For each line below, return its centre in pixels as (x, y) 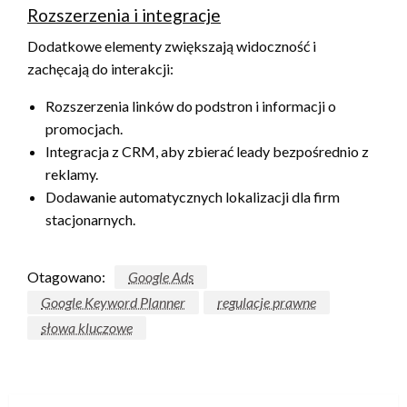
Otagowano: (66, 276)
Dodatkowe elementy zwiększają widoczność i (172, 45)
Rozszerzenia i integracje (124, 15)
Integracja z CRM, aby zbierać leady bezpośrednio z (207, 151)
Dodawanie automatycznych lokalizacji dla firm (193, 196)
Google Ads (161, 276)
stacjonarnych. (90, 219)
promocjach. (84, 128)
